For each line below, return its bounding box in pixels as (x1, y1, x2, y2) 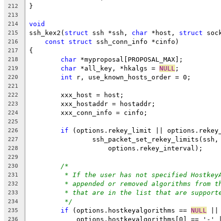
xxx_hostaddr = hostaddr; (61, 100, 155, 108)
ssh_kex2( (29, 29, 65, 37)
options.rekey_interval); (92, 144, 203, 152)
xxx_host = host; (61, 91, 124, 99)
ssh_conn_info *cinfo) (92, 37, 179, 45)
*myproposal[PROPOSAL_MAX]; (76, 55, 183, 63)
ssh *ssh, (88, 29, 132, 37)
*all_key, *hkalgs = (76, 64, 159, 72)
